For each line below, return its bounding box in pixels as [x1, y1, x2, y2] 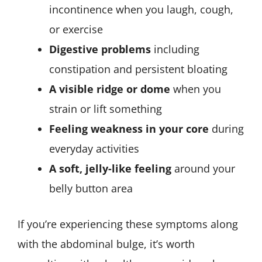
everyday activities [49, 142, 139, 156]
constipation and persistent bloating [49, 62, 227, 77]
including [151, 42, 199, 57]
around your [171, 161, 235, 176]
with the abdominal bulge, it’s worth [18, 237, 195, 251]
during [209, 122, 244, 136]
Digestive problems [49, 42, 151, 57]
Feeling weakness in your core [49, 122, 209, 136]
